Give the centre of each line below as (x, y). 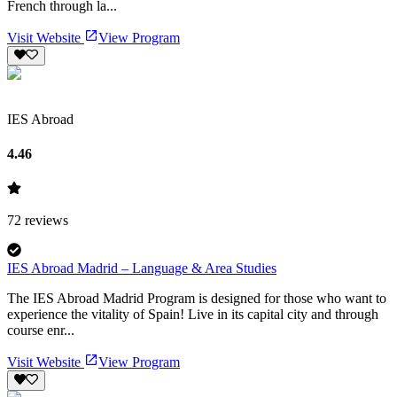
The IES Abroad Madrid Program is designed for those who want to (197, 299)
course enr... (41, 331)
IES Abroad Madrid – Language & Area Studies (142, 269)
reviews (45, 221)
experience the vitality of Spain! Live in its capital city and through (193, 315)
